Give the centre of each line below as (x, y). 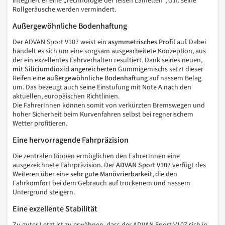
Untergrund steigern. (44, 193)
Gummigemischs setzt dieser (160, 70)
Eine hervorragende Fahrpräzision (71, 140)
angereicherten (93, 70)
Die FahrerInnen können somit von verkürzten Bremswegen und (109, 106)
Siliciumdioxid (47, 70)
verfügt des (188, 165)
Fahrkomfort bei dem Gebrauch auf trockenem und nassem (101, 184)
